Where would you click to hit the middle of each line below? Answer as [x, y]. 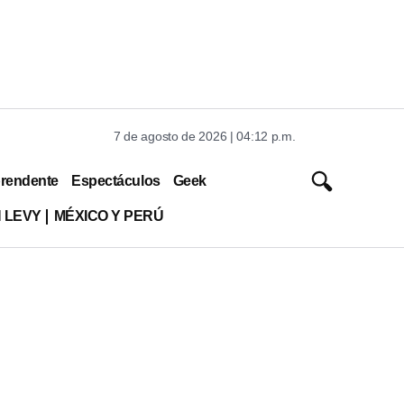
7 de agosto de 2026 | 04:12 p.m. [205, 136]
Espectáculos [116, 180]
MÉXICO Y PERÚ [109, 216]
